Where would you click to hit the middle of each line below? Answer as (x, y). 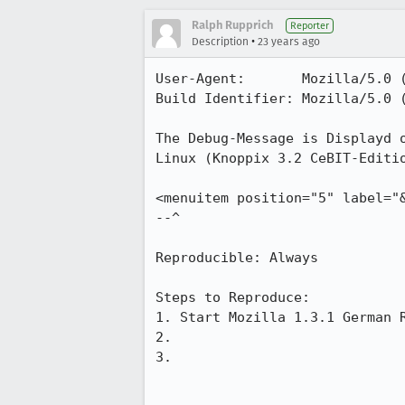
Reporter (310, 26)
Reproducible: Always (237, 258)
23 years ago (289, 42)
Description (220, 42)
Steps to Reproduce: (233, 297)
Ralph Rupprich (232, 25)
